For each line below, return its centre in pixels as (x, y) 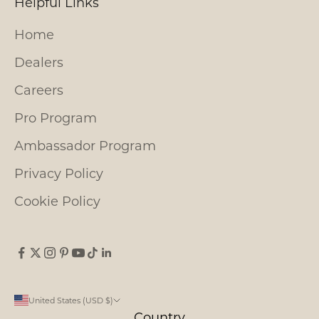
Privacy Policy (59, 173)
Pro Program (56, 117)
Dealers (39, 62)
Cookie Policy (57, 200)
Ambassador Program (85, 145)
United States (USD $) (71, 300)
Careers (39, 89)
